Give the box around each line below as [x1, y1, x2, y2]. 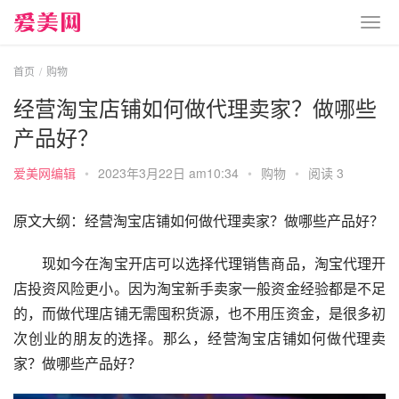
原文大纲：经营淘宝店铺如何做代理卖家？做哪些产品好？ [13, 210, 384, 231]
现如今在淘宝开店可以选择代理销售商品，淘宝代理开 [13, 253, 386, 273]
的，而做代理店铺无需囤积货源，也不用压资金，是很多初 [13, 303, 386, 323]
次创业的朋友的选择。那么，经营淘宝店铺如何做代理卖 [13, 328, 386, 348]
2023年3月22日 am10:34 [98, 164, 242, 182]
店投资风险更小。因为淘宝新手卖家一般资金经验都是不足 [13, 278, 386, 298]
